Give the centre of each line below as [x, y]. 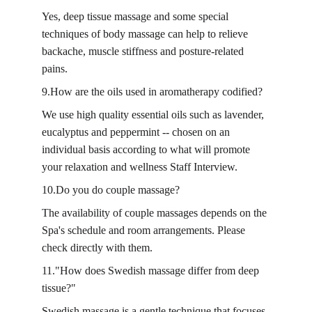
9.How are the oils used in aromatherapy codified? [152, 92]
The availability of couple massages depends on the [156, 213]
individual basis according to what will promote [147, 149]
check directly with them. [97, 248]
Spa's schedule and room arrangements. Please [145, 230]
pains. [55, 69]
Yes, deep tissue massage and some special [136, 16]
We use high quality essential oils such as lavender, [154, 115]
